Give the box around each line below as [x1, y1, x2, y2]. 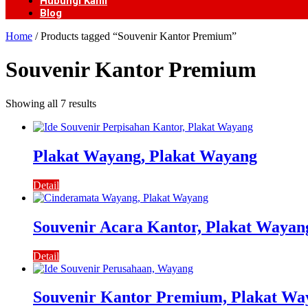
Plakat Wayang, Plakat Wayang [33, 146, 257, 165]
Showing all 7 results [5, 97, 96, 109]
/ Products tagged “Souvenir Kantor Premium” [32, 30, 236, 42]
